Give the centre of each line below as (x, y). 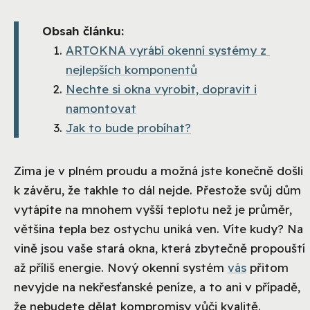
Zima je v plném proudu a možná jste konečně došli (158, 171)
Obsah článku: (83, 31)
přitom (267, 268)
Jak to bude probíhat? (128, 128)
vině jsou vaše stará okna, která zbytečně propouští (159, 248)
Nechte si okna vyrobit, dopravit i (161, 89)
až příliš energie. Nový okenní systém (121, 268)
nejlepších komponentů (131, 70)
